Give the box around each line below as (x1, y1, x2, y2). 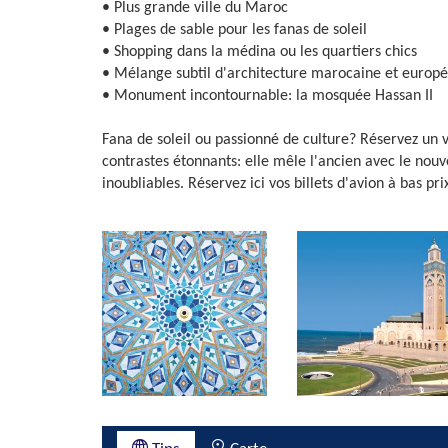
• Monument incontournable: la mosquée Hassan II (102, 88, 433, 104)
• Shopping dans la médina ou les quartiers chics (102, 44, 417, 60)
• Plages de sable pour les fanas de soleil (102, 22, 367, 38)
